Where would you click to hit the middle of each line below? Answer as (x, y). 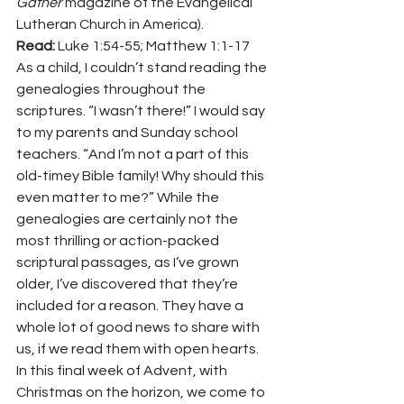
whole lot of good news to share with (139, 327)
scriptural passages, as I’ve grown (129, 262)
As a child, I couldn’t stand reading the (143, 68)
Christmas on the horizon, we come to (142, 392)
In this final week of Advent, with (123, 371)
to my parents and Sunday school (129, 133)
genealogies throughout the (112, 89)
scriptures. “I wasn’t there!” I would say (142, 111)
